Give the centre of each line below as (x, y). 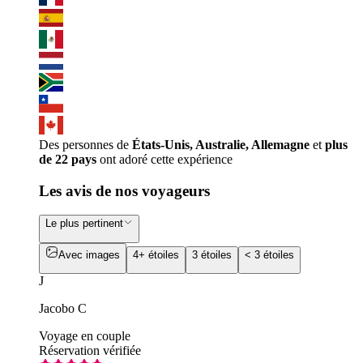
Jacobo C (63, 308)
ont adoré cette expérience (164, 159)
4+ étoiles (156, 254)
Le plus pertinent (84, 224)
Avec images (89, 254)
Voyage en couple (85, 335)
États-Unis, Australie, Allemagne (221, 144)
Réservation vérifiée (90, 350)
